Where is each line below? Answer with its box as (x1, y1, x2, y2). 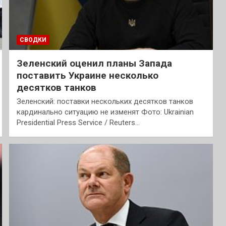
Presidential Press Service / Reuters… (16, 118, 140, 128)
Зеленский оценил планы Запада (16, 58, 172, 70)
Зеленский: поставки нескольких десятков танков (16, 97, 193, 106)
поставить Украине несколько (16, 70, 158, 82)
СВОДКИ (19, 36, 46, 44)
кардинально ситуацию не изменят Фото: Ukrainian (16, 107, 194, 117)
